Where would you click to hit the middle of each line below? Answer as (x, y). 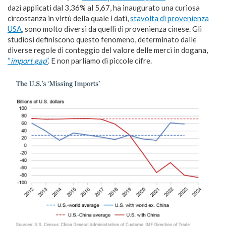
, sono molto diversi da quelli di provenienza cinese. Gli (112, 29)
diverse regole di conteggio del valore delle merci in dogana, (108, 50)
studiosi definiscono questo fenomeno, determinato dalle (102, 40)
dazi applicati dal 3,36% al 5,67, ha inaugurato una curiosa (104, 8)
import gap (29, 61)
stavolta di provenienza (169, 18)
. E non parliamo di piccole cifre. (100, 61)
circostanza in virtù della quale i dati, (69, 18)
